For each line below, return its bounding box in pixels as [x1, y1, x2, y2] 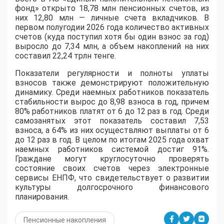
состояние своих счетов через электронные [15, 163, 209, 173]
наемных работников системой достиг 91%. [15, 144, 209, 154]
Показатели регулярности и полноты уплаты [15, 68, 209, 78]
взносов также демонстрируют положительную [15, 78, 209, 88]
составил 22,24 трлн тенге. [15, 51, 116, 61]
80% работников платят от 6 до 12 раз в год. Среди [15, 106, 209, 116]
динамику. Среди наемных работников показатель [15, 87, 209, 97]
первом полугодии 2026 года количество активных [15, 22, 209, 32]
